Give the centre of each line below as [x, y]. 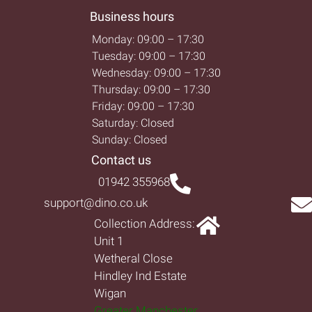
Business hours [132, 17]
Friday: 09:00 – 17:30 [143, 107]
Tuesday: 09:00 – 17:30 [148, 56]
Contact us [121, 160]
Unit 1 [108, 241]
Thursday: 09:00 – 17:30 [151, 90]
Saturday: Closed [133, 123]
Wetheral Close [133, 259]
